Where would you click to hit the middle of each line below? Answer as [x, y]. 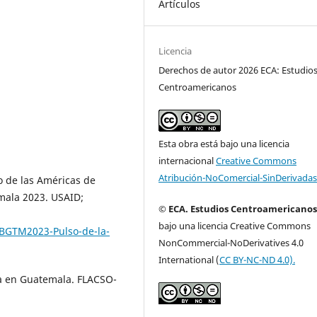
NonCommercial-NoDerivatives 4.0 [231, 242]
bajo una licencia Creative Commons [235, 225]
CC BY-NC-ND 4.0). [258, 259]
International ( [189, 259]
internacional [188, 160]
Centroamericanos [198, 87]
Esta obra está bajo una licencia [224, 143]
